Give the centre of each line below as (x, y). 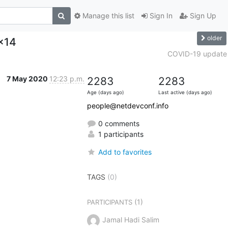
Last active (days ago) (185, 92)
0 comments (118, 123)
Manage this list (107, 16)
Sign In (160, 16)
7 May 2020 (28, 78)
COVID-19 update (197, 53)
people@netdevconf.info (127, 105)
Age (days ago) (105, 92)
